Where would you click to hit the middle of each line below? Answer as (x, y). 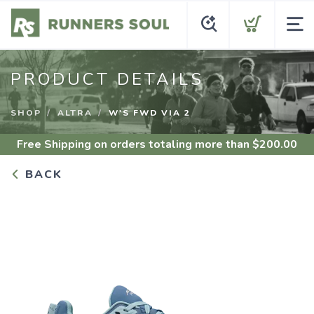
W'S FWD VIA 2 (150, 113)
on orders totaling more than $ (175, 144)
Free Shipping (54, 144)
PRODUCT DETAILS (107, 79)
